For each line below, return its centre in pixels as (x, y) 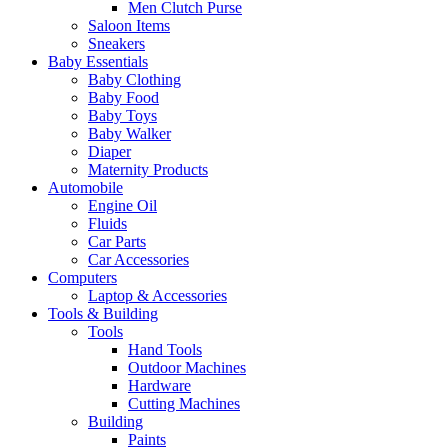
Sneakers (116, 43)
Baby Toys (122, 115)
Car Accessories (138, 259)
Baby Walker (129, 133)
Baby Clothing (134, 79)
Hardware (159, 385)
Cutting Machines (184, 403)
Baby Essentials (98, 61)
